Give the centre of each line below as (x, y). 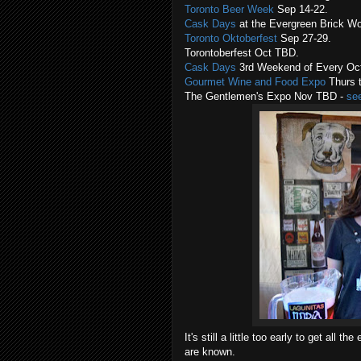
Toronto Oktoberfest (231, 38)
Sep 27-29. (304, 38)
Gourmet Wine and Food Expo (255, 82)
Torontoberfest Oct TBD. (242, 53)
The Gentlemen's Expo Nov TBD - (266, 96)
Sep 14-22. (301, 9)
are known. (210, 352)
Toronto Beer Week (229, 9)
